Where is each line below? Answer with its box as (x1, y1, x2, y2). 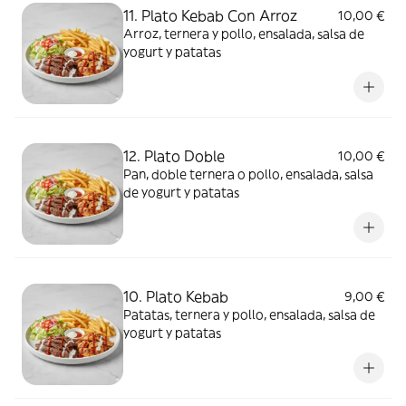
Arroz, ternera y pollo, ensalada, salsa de (123, 25, 364, 42)
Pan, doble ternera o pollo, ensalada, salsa (123, 166, 373, 182)
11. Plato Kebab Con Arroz (123, 6, 297, 24)
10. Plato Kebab (123, 287, 228, 305)
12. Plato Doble (123, 147, 225, 165)
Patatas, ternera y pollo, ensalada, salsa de (123, 306, 375, 323)
